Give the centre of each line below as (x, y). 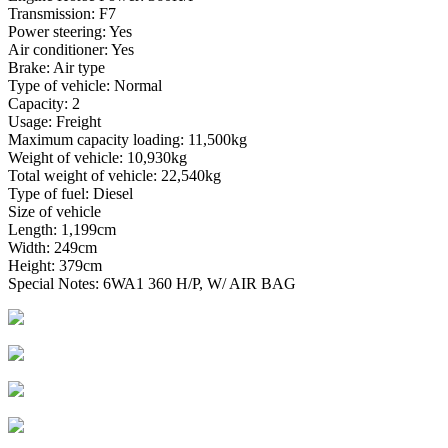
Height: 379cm (55, 265)
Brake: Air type (56, 67)
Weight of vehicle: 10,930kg (97, 157)
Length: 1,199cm (62, 229)
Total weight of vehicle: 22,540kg (114, 175)
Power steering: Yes (70, 31)
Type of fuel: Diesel (70, 193)
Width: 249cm (52, 247)
